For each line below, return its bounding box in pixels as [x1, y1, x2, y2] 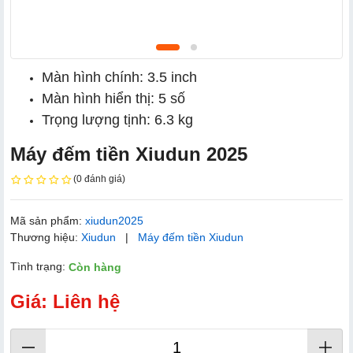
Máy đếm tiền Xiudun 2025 [10, 143, 247, 165]
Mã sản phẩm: [10, 214, 85, 227]
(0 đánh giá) [73, 173, 125, 184]
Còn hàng [69, 261, 121, 274]
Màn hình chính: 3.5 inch [42, 69, 197, 85]
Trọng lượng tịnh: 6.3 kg [42, 112, 193, 128]
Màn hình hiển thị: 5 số [42, 91, 185, 106]
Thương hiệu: [10, 230, 81, 243]
